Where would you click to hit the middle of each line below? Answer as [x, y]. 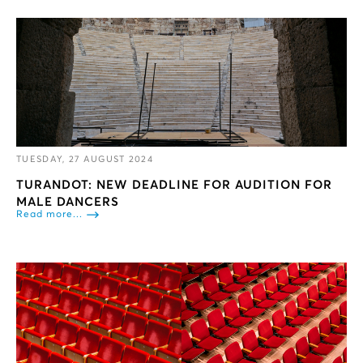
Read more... [49, 215]
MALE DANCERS [68, 203]
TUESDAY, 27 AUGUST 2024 [85, 160]
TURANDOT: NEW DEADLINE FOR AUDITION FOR [174, 186]
